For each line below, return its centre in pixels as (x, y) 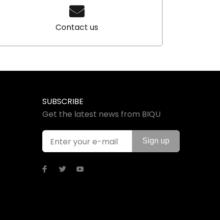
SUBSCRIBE (63, 102)
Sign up (156, 140)
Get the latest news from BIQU (101, 114)
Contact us (77, 27)
